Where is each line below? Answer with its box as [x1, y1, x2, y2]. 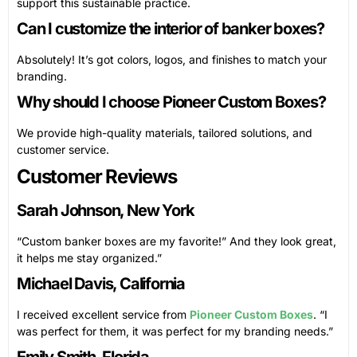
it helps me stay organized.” [17, 250, 162, 265]
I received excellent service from [17, 307, 190, 321]
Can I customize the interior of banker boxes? [17, 18, 324, 38]
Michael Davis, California [17, 273, 185, 293]
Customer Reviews [17, 164, 177, 188]
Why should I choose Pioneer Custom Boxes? [17, 92, 326, 112]
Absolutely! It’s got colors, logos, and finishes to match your [17, 52, 327, 66]
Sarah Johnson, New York [17, 200, 194, 220]
